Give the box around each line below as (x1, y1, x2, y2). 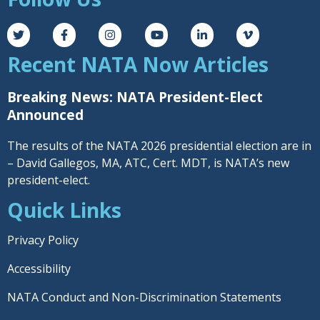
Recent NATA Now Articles (7, 51, 269, 79)
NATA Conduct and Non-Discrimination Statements (7, 289, 281, 305)
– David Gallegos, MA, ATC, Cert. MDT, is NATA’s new (7, 154, 289, 171)
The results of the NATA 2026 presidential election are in (7, 137, 311, 154)
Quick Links (7, 196, 121, 224)
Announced (7, 105, 84, 124)
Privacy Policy (7, 231, 79, 248)
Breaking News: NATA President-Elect (7, 87, 263, 106)
